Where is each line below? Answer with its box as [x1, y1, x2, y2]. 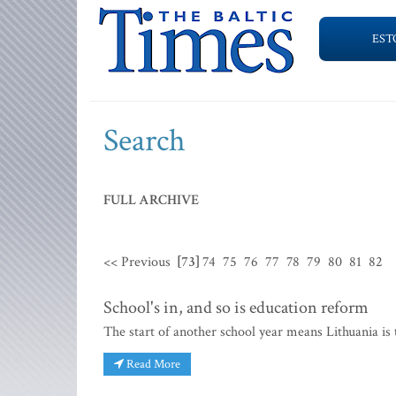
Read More [124, 355, 180, 372]
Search [103, 120, 186, 162]
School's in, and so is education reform [103, 296, 369, 319]
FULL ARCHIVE [103, 191, 199, 209]
